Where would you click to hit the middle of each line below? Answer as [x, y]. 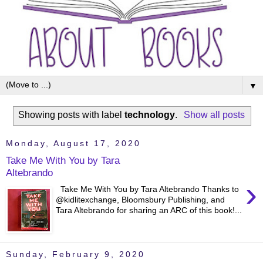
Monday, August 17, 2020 [73, 144]
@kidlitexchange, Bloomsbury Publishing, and [141, 200]
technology [150, 115]
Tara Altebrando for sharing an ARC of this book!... [149, 210]
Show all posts [214, 115]
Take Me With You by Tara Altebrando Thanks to [148, 189]
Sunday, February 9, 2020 [75, 254]
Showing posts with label [72, 115]
